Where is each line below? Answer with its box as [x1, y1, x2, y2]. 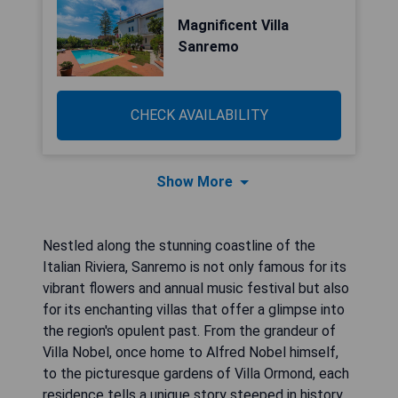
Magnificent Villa [178, 17, 289, 34]
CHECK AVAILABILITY [130, 107, 268, 123]
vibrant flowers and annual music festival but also [43, 280, 349, 297]
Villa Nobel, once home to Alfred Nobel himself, [43, 344, 338, 361]
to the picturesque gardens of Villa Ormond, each [43, 365, 349, 382]
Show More [156, 173, 233, 190]
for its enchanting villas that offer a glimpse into [43, 301, 345, 318]
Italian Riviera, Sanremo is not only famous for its [43, 259, 346, 275]
